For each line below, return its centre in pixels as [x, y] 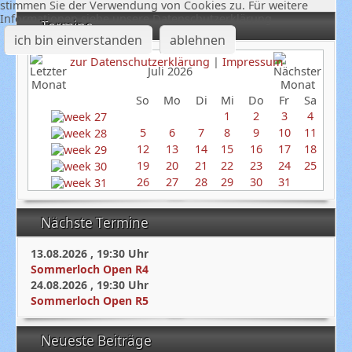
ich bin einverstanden [78, 40]
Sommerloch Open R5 [90, 301]
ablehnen [197, 40]
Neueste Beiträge [98, 341]
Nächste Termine [96, 223]
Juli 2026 [170, 71]
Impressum [252, 62]
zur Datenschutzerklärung [139, 62]
